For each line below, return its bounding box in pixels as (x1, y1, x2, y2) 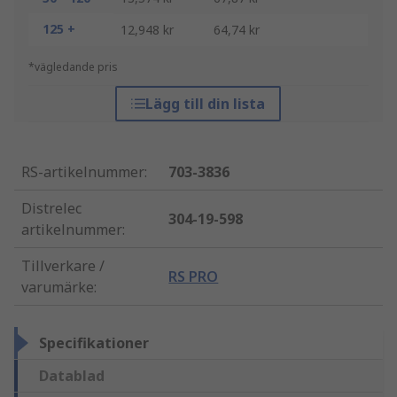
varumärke (21, 277, 94, 298)
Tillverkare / (21, 256, 105, 276)
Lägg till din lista (145, 94, 266, 114)
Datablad (39, 366, 105, 386)
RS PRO (168, 267, 219, 287)
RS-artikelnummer (21, 162, 144, 183)
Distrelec (21, 198, 82, 219)
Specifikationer (39, 333, 149, 354)
